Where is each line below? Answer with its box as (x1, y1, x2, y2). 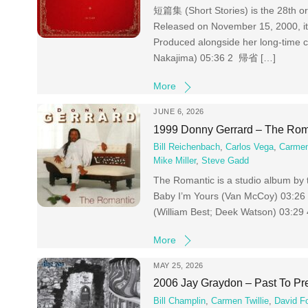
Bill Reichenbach (153, 142, 221, 153)
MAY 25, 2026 (153, 261, 203, 269)
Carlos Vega (225, 142, 274, 153)
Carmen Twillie (211, 296, 269, 306)
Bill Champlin (153, 296, 206, 306)
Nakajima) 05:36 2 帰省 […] (153, 52, 276, 64)
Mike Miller (153, 156, 197, 166)
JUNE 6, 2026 (153, 107, 204, 116)
